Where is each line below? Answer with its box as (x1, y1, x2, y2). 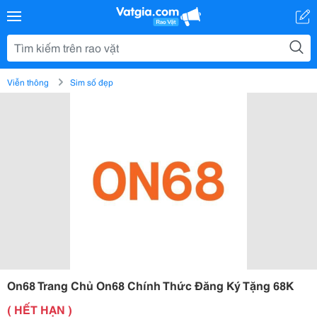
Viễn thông (7, 76, 49, 88)
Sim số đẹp (70, 76, 113, 88)
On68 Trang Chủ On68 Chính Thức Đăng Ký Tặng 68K (7, 277, 294, 293)
